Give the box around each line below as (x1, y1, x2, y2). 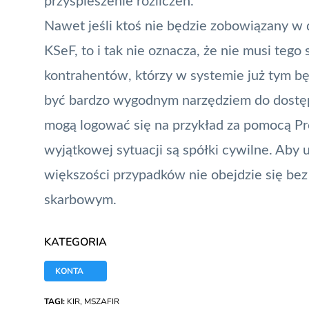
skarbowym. (44, 192, 117, 207)
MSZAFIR (84, 295, 119, 307)
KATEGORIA (44, 234, 107, 250)
